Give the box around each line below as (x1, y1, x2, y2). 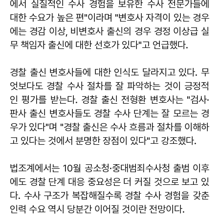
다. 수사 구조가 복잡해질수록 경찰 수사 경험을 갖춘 (10, 189, 209, 201)
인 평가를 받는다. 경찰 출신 (10, 93, 122, 106)
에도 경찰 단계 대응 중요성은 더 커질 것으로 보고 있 (10, 175, 209, 188)
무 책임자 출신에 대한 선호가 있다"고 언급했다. (10, 39, 188, 51)
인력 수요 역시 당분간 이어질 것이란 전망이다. (10, 203, 185, 215)
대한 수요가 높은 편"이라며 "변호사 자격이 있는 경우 (10, 11, 209, 23)
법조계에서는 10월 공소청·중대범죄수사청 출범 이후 (10, 162, 209, 174)
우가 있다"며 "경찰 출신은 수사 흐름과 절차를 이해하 (10, 121, 209, 133)
